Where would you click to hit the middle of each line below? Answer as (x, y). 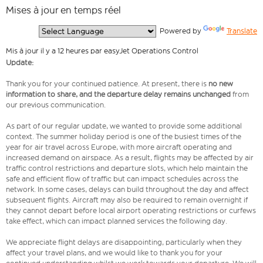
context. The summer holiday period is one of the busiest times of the (124, 137)
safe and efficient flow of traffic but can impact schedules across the (122, 179)
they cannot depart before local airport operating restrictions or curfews (131, 211)
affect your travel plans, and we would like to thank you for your (114, 253)
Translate (242, 31)
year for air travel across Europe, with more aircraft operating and (119, 147)
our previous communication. (56, 105)
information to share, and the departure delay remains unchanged (119, 95)
